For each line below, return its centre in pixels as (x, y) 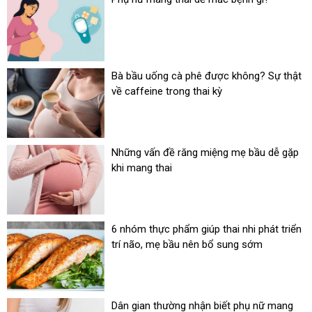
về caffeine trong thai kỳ (167, 92)
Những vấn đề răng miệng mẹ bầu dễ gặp (205, 153)
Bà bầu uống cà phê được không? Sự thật (206, 76)
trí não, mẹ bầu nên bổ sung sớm (187, 245)
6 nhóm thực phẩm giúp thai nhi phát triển (206, 229)
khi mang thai (142, 168)
